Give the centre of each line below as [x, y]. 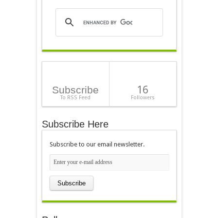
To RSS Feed [75, 97]
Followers [143, 97]
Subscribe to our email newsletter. [97, 144]
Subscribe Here [75, 124]
